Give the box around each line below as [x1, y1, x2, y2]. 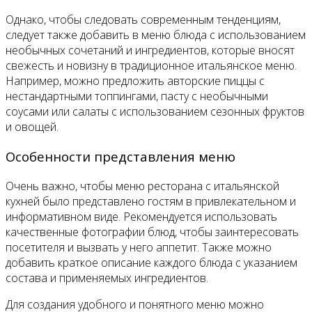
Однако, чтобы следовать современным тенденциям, [6, 12, 281, 28]
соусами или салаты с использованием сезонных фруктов [6, 104, 304, 120]
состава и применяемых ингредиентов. [6, 270, 208, 286]
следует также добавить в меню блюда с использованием [6, 27, 306, 43]
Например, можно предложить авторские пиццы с [6, 73, 265, 89]
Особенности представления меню [6, 148, 235, 166]
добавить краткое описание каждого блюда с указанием [6, 254, 297, 270]
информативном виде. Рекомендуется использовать [6, 208, 277, 224]
